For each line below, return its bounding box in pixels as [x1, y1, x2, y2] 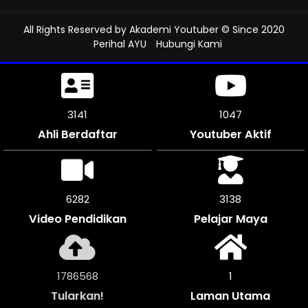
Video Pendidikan [28, 211, 126, 228]
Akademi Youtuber [129, 23, 219, 37]
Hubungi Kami [155, 37, 222, 52]
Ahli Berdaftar [37, 126, 118, 143]
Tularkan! [51, 288, 104, 305]
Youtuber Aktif [189, 126, 272, 143]
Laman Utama [190, 288, 271, 305]
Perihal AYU [93, 37, 146, 52]
